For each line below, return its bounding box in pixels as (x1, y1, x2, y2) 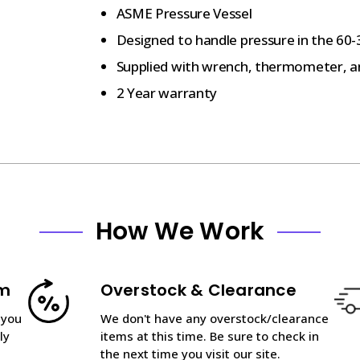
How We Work (95, 214, 265, 248)
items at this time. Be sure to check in (100, 327, 319, 344)
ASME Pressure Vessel (116, 3, 256, 22)
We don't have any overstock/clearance (100, 309, 329, 326)
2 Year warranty (116, 83, 218, 102)
